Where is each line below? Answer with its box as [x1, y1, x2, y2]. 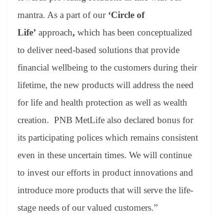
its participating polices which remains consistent [18, 132, 198, 143]
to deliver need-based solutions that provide [18, 45, 180, 55]
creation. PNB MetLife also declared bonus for [18, 115, 193, 126]
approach [38, 27, 73, 38]
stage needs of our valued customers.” [18, 202, 158, 213]
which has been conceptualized [77, 27, 192, 38]
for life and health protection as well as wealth [18, 97, 187, 108]
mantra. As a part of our [18, 10, 108, 20]
